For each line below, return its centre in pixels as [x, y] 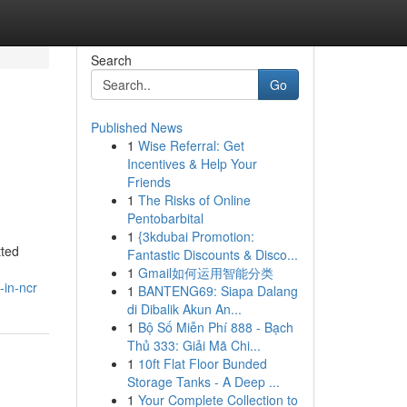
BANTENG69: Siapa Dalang [218, 291]
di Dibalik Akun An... [184, 309]
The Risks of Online [194, 200]
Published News [136, 127]
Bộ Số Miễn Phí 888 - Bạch [215, 327]
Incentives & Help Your [192, 164]
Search [111, 60]
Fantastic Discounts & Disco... [212, 254]
